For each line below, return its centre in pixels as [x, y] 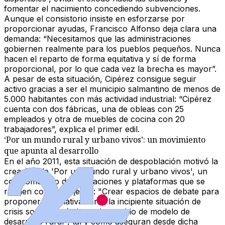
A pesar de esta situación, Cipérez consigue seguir [100, 79]
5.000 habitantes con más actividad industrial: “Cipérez [108, 99]
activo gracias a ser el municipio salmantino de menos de [112, 89]
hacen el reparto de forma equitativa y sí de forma [100, 59]
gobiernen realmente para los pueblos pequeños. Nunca [112, 49]
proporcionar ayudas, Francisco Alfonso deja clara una [110, 29]
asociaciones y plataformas [125, 182]
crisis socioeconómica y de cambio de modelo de [97, 212]
